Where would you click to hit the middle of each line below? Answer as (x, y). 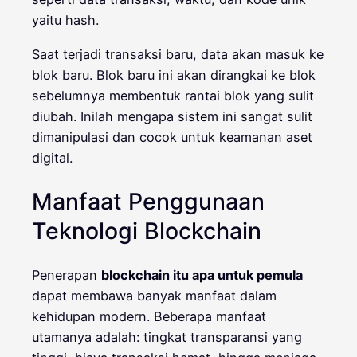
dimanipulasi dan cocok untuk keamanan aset (172, 137)
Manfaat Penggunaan (148, 202)
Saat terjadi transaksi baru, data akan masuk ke (178, 54)
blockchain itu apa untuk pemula (202, 275)
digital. (52, 157)
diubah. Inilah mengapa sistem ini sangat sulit (172, 116)
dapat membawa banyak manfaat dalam (154, 295)
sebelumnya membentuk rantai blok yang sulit (173, 95)
